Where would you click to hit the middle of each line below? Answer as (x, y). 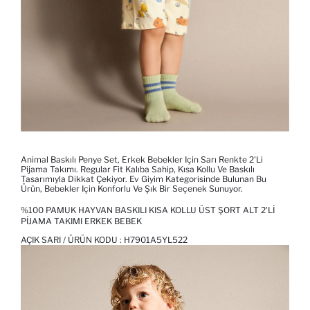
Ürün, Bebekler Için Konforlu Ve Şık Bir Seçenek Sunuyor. (132, 189)
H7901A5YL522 (156, 240)
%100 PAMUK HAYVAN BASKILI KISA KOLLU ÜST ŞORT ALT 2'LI (148, 210)
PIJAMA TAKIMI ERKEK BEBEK (81, 221)
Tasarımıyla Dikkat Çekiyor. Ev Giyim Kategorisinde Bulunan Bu (144, 179)
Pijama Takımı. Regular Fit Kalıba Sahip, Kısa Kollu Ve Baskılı (138, 170)
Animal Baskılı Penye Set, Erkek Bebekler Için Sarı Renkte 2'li (142, 160)
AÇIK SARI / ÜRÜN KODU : (72, 240)
